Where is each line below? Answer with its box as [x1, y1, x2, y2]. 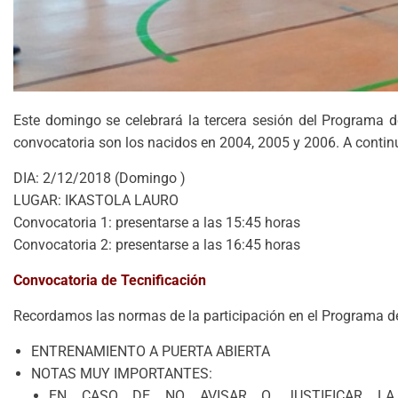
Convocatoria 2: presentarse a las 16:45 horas [13, 236, 300, 254]
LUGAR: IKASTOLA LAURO [13, 192, 179, 210]
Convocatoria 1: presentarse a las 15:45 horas [13, 214, 300, 232]
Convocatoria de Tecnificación [13, 272, 206, 290]
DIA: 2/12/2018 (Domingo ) [13, 170, 186, 187]
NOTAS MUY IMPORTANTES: [31, 365, 212, 383]
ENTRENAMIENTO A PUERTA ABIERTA [31, 343, 270, 361]
